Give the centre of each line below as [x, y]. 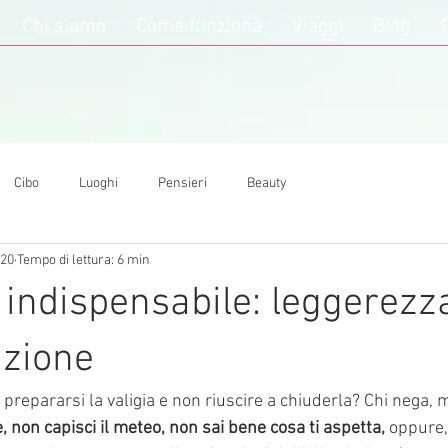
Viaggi [317, 27]
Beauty [267, 183]
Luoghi [98, 183]
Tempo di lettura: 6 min [83, 260]
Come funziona [199, 27]
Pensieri [182, 183]
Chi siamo [64, 27]
